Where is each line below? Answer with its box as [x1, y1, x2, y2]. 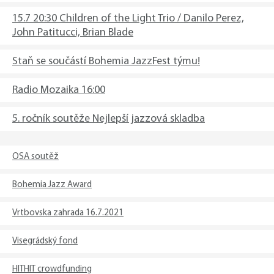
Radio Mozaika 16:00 [12, 84, 105, 96]
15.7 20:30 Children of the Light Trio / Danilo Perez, [12, 13, 244, 24]
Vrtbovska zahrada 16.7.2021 [12, 209, 124, 218]
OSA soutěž [12, 152, 59, 161]
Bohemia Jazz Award [12, 180, 92, 190]
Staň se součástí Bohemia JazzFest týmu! [12, 56, 200, 67]
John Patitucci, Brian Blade [12, 27, 133, 39]
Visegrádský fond [12, 237, 78, 246]
